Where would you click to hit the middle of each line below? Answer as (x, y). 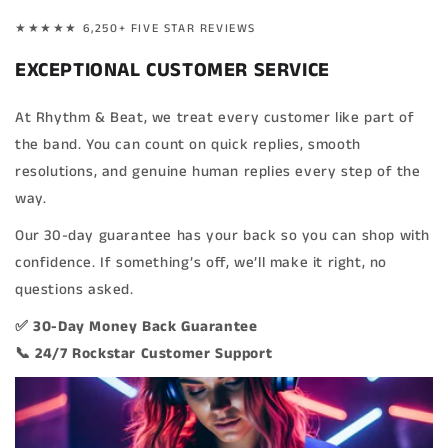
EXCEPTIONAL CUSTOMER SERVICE (172, 70)
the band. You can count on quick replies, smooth (188, 144)
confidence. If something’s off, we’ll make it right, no (201, 262)
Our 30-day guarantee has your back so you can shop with (223, 235)
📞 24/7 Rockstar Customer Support (144, 353)
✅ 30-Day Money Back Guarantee (136, 326)
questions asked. (74, 289)
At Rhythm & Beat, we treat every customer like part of (215, 117)
